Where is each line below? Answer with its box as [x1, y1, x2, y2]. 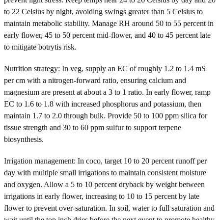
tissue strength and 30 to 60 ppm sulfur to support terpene [4, 123, 181, 132]
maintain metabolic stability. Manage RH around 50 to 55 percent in [4, 19, 214, 27]
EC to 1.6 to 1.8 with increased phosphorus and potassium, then [4, 99, 201, 108]
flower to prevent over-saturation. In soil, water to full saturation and [4, 203, 215, 212]
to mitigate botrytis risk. [4, 42, 77, 51]
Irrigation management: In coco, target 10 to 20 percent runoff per [4, 156, 207, 165]
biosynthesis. [4, 135, 44, 143]
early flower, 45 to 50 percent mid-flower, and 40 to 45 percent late [4, 30, 211, 39]
